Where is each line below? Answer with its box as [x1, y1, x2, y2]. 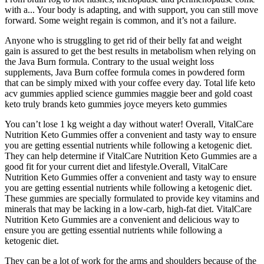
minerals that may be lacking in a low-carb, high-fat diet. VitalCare [5, 204, 252, 214]
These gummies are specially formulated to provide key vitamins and [5, 193, 259, 204]
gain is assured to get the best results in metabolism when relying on [5, 46, 256, 57]
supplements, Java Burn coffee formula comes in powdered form [5, 67, 245, 78]
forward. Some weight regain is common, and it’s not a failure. [5, 15, 236, 26]
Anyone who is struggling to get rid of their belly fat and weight [5, 35, 242, 46]
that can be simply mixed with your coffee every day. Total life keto [5, 78, 255, 88]
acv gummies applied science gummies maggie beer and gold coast [5, 88, 252, 99]
